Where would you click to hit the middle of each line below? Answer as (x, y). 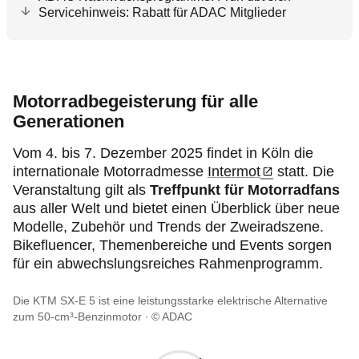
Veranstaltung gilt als (81, 190)
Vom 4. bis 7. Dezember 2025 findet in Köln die (163, 153)
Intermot (234, 171)
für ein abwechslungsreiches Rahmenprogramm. (168, 264)
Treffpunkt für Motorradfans (245, 190)
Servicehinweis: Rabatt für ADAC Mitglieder (162, 12)
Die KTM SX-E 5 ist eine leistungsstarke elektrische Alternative (170, 301)
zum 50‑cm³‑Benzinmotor (77, 317)
